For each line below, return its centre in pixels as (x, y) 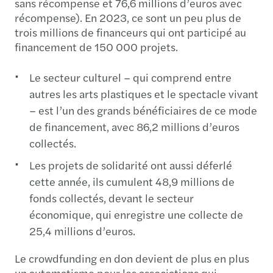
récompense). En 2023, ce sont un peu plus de (128, 18)
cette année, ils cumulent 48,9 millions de (132, 182)
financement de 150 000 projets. (96, 47)
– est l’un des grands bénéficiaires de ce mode (143, 110)
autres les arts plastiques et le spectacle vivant (144, 94)
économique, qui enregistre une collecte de (136, 214)
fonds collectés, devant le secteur (112, 198)
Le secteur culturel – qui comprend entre (130, 77)
